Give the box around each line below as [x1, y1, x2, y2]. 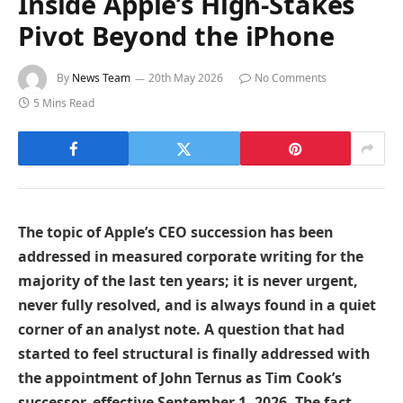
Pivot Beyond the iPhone [18, 18, 335, 54]
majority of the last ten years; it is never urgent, [18, 271, 358, 291]
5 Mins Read [33, 95, 94, 112]
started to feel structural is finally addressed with [18, 344, 370, 364]
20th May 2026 [148, 70, 223, 86]
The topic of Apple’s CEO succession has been [18, 222, 333, 243]
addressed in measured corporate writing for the [18, 246, 363, 267]
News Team [72, 70, 130, 86]
